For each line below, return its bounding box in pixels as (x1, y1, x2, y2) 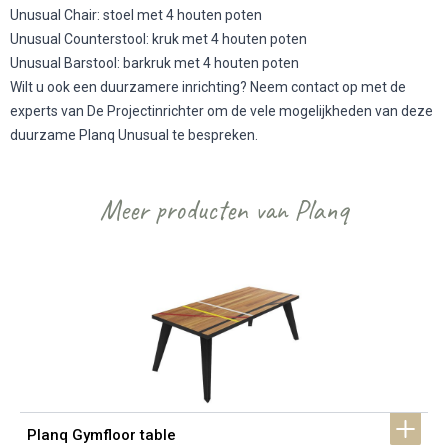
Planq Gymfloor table (27, 425, 176, 444)
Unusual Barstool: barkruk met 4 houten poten (10, 55, 302, 71)
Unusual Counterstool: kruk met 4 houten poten (10, 31, 310, 47)
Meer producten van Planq (100, 192, 348, 227)
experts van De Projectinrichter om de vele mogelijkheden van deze (10, 103, 433, 119)
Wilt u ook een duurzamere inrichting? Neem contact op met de (10, 79, 406, 95)
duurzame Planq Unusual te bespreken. (10, 127, 261, 143)
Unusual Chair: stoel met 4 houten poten (10, 7, 265, 23)
